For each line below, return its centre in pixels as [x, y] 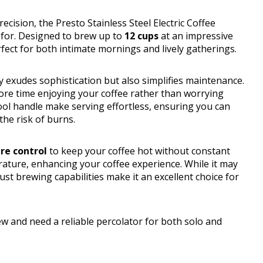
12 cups [141, 36]
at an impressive [196, 36]
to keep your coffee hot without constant [139, 151]
